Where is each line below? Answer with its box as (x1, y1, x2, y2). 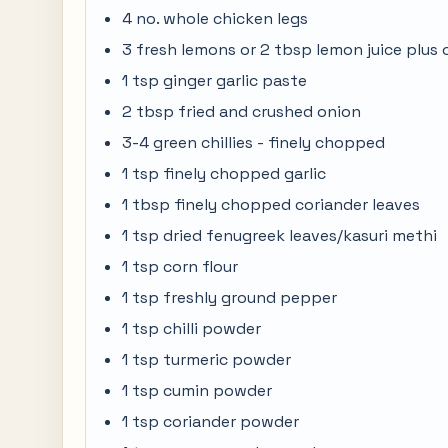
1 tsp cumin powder (122, 380, 272, 401)
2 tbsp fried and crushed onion (122, 101, 361, 122)
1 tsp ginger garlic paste (122, 70, 307, 91)
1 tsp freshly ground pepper (122, 287, 337, 308)
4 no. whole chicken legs (122, 8, 308, 29)
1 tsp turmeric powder (122, 349, 291, 370)
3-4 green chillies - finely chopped (122, 132, 385, 153)
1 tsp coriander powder (122, 411, 299, 432)
